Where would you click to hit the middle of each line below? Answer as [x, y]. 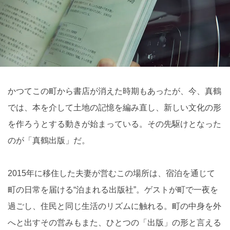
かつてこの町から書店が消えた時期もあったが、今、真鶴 [114, 91]
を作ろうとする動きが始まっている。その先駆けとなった [114, 124]
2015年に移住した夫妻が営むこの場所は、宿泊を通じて [111, 174]
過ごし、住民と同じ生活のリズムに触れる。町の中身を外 [114, 206]
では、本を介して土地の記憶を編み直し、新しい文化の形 [114, 108]
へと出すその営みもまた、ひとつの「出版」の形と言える [114, 223]
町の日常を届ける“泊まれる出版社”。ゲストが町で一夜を [113, 190]
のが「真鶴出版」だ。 [49, 141]
